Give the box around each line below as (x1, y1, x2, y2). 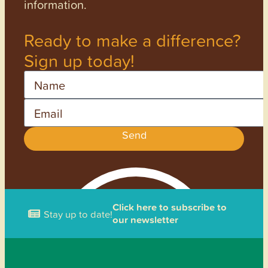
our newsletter (112, 212, 178, 227)
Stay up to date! (43, 206, 112, 221)
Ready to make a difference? (24, 28, 240, 53)
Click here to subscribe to (112, 200, 227, 215)
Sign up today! (24, 48, 135, 73)
